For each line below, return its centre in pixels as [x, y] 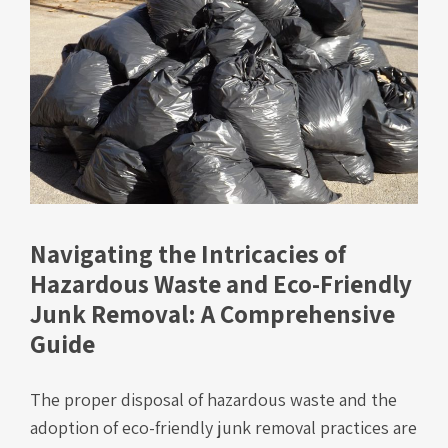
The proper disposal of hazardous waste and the [213, 400]
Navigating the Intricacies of [188, 254]
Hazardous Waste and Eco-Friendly [221, 284]
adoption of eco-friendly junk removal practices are [223, 428]
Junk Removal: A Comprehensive [212, 314]
